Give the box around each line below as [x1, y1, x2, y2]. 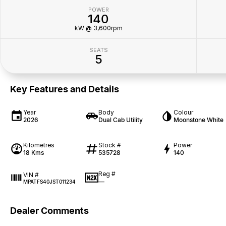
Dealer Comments [10, 205, 89, 216]
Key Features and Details [10, 84, 119, 95]
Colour [173, 108, 193, 116]
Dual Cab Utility [98, 116, 143, 124]
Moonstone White [173, 116, 223, 124]
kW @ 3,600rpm [74, 24, 123, 32]
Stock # [98, 141, 121, 149]
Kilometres [23, 141, 54, 149]
